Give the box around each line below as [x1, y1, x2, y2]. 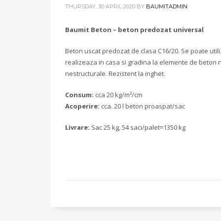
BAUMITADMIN [146, 3, 187, 10]
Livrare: [65, 123, 90, 132]
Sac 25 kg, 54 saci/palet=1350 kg [90, 123, 185, 132]
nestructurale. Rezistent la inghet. [65, 69, 165, 78]
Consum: [65, 90, 95, 99]
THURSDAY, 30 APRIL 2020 [65, 3, 135, 10]
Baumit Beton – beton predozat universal [65, 25, 205, 34]
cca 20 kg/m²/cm [95, 90, 143, 99]
